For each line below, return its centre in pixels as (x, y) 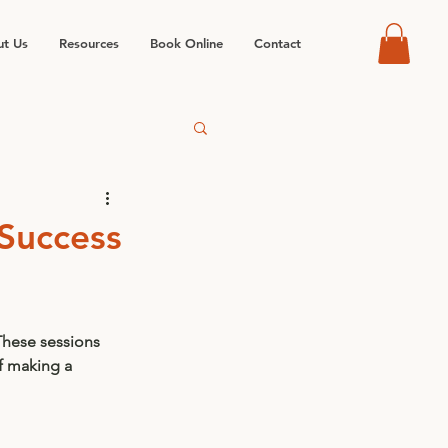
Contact (277, 43)
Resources (89, 43)
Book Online (186, 43)
